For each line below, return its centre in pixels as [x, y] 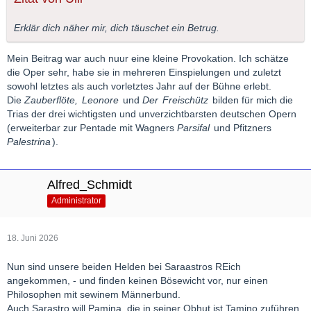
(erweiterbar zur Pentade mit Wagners [92, 128]
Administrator [76, 201]
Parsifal [193, 128]
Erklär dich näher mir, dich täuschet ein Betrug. [117, 28]
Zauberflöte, [52, 100]
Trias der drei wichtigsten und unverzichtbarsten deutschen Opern [152, 114]
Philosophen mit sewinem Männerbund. [94, 295]
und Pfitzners [241, 128]
